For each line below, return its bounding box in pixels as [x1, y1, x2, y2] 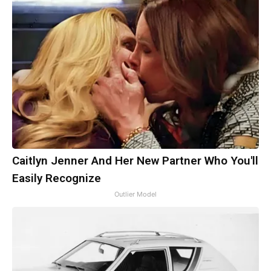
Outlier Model [114, 190, 157, 199]
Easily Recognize [12, 171, 101, 186]
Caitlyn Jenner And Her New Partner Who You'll [12, 154, 258, 168]
